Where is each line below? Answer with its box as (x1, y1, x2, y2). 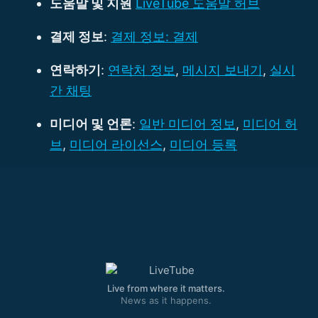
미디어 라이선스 (70, 137, 163, 153)
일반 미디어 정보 (139, 116, 236, 132)
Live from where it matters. (107, 283, 225, 295)
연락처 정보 (108, 62, 175, 78)
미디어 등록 (170, 137, 237, 153)
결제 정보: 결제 (111, 29, 198, 45)
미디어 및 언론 (50, 116, 132, 132)
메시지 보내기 (182, 62, 263, 78)
